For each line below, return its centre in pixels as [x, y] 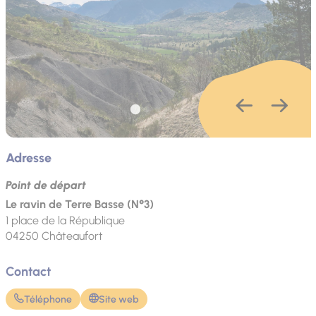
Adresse [28, 158]
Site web [119, 299]
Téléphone [48, 299]
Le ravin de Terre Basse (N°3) [79, 205]
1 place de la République [65, 221]
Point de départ [45, 186]
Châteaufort [72, 236]
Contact [28, 272]
